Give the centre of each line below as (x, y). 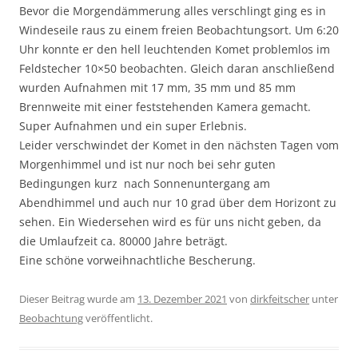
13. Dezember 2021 (182, 298)
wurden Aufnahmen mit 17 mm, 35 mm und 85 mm (157, 87)
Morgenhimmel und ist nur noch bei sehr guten (147, 164)
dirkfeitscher (280, 298)
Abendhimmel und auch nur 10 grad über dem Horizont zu (178, 202)
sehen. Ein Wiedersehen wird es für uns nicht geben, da (170, 221)
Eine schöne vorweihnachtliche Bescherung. (137, 260)
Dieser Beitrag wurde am (78, 298)
